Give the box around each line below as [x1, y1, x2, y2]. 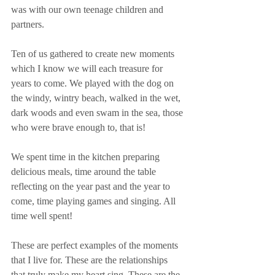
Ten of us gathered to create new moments [11, 48, 177, 59]
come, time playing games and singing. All [11, 195, 178, 206]
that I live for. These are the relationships [11, 254, 170, 265]
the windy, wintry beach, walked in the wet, [11, 92, 183, 103]
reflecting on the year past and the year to [11, 180, 172, 192]
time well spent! [11, 210, 72, 221]
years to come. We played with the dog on [11, 77, 176, 88]
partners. [11, 18, 44, 29]
